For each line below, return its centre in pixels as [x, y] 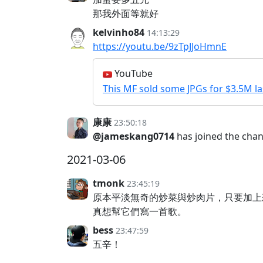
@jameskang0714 [134, 136]
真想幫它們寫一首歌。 [140, 211]
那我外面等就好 [126, 14]
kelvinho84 [119, 32]
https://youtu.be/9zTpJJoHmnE [160, 46]
